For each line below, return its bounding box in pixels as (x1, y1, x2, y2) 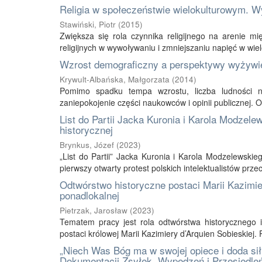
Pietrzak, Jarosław (60, 205, 127, 216)
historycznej (60, 122, 113, 137)
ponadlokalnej (60, 188, 119, 202)
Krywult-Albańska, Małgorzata (60, 74, 170, 85)
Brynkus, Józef (60, 139, 114, 150)
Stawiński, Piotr (60, 19, 116, 30)
